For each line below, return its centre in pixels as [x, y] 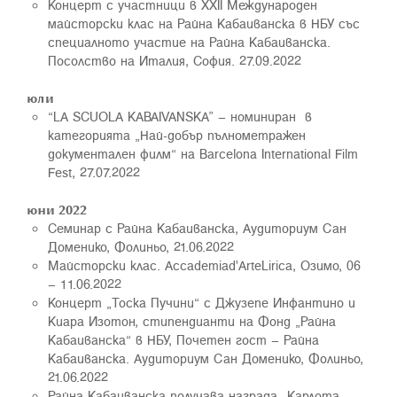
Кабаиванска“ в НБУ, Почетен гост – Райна [183, 339]
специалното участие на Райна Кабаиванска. [189, 42]
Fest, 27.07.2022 [94, 172]
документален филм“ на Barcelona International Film [203, 153]
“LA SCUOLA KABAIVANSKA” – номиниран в [180, 116]
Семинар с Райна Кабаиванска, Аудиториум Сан [197, 228]
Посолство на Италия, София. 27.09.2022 [175, 60]
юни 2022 [57, 209]
